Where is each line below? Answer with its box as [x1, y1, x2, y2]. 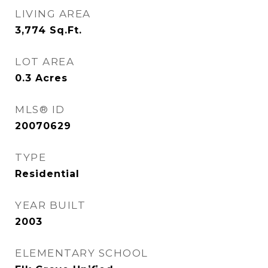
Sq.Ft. [50, 25, 82, 36]
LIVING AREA [15, 8, 91, 20]
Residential [15, 168, 80, 179]
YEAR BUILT [15, 199, 86, 211]
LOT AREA [15, 56, 74, 68]
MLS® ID [15, 103, 65, 115]
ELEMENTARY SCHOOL [15, 247, 148, 259]
